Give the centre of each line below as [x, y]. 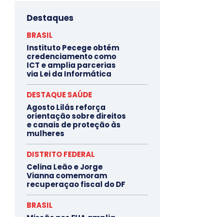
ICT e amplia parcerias [71, 65]
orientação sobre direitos [76, 116]
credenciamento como [71, 57]
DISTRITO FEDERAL [61, 155]
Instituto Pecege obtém [73, 48]
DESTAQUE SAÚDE [59, 95]
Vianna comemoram [67, 176]
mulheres [46, 134]
